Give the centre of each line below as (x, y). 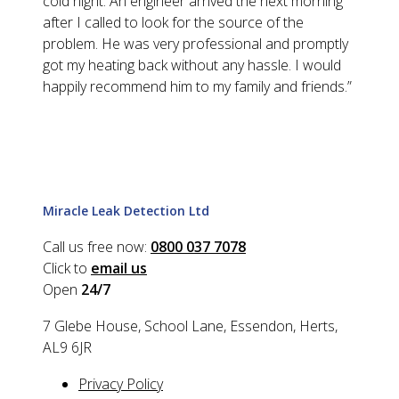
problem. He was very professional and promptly (195, 43)
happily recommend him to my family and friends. (195, 86)
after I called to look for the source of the (173, 22)
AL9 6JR (67, 348)
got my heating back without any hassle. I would (192, 65)
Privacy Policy (121, 384)
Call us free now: (97, 247)
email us (119, 269)
